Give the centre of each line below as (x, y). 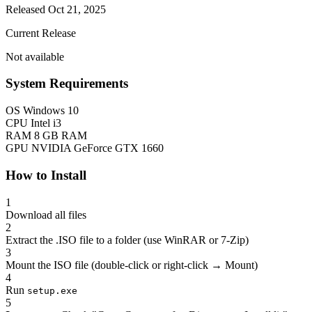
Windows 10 (51, 111)
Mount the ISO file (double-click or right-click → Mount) (132, 265)
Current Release (41, 33)
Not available (35, 56)
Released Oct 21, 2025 (56, 9)
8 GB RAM (61, 136)
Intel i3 (46, 123)
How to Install (46, 175)
